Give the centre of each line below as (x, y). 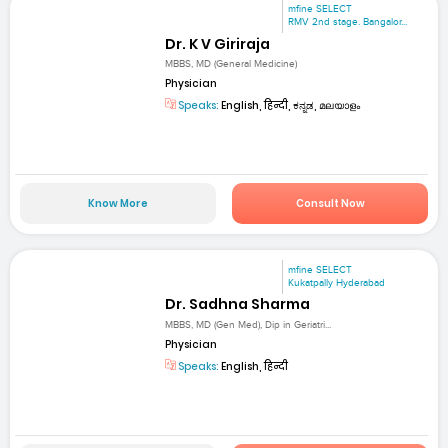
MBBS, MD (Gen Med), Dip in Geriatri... (248, 324)
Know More (117, 204)
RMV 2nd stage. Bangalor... (348, 22)
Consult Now (330, 204)
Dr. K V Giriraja (218, 43)
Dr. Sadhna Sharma (238, 304)
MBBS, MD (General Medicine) (231, 63)
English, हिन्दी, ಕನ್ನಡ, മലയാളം (290, 105)
